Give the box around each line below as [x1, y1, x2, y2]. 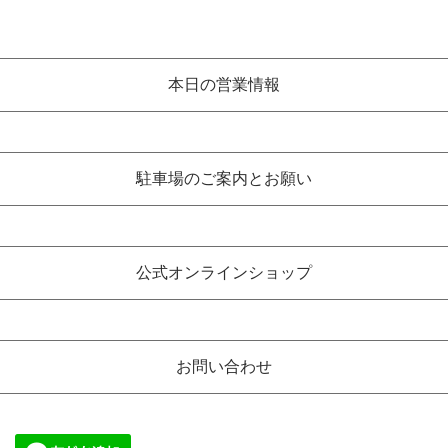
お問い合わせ [176, 356, 272, 377]
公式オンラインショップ [136, 262, 312, 283]
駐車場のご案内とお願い [136, 168, 312, 189]
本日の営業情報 [168, 74, 280, 95]
